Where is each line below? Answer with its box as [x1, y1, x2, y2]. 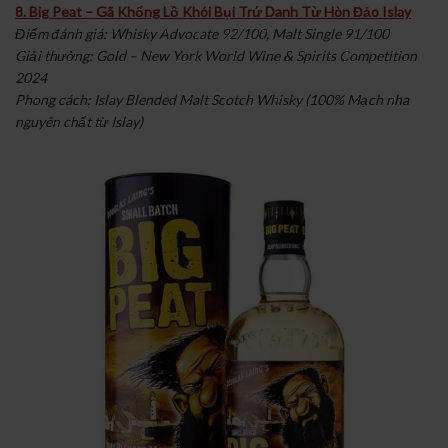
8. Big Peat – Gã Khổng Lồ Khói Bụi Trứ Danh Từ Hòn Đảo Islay [15, 2, 411, 20]
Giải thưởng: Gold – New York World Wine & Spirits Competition [15, 46, 417, 64]
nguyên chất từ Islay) [15, 112, 143, 130]
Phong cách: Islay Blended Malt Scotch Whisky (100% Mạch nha [15, 90, 409, 108]
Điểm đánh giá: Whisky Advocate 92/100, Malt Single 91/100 [15, 24, 389, 42]
